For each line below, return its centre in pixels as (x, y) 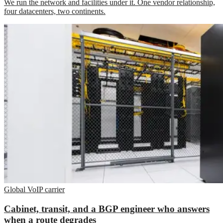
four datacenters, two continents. (55, 11)
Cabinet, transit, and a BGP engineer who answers (107, 209)
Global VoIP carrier (34, 190)
